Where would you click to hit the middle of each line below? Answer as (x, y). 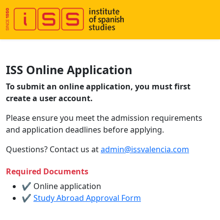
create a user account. (49, 98)
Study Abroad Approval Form (87, 198)
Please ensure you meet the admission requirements (104, 118)
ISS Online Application (69, 70)
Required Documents (47, 171)
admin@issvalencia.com (145, 149)
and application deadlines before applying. (85, 130)
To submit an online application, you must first (98, 86)
